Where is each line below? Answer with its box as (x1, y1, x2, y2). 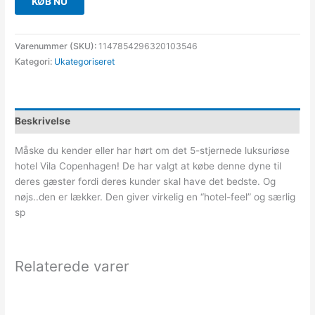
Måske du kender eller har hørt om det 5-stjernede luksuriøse (15, 145, 290, 157)
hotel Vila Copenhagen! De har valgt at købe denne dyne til (15, 160, 282, 172)
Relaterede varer (15, 257, 130, 276)
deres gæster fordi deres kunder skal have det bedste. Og (15, 176, 276, 188)
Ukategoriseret (54, 56, 115, 67)
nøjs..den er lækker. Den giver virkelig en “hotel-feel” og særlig (15, 191, 296, 203)
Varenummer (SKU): (15, 41, 99, 52)
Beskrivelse (15, 115, 71, 127)
